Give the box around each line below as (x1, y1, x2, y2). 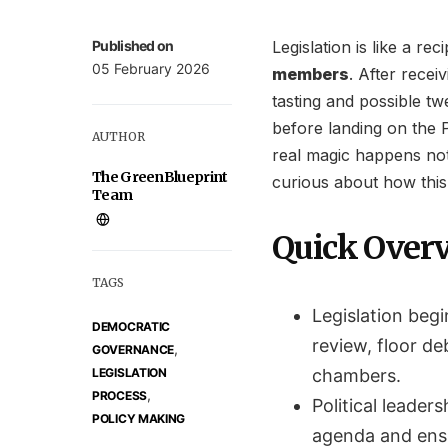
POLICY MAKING (92, 411, 186, 426)
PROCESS (92, 388, 147, 403)
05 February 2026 (92, 60, 210, 77)
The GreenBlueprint (92, 168, 228, 186)
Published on (92, 37, 174, 54)
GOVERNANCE (92, 342, 174, 357)
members (272, 64, 349, 84)
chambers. (312, 365, 401, 386)
